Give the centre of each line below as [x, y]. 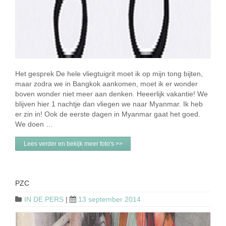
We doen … [34, 124]
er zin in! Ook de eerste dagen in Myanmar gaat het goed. [108, 114]
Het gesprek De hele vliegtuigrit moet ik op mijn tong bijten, [109, 74]
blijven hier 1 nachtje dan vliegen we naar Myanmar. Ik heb [109, 104]
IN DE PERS [44, 200]
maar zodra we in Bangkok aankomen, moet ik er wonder [106, 84]
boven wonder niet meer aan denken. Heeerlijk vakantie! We [111, 94]
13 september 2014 [109, 200]
